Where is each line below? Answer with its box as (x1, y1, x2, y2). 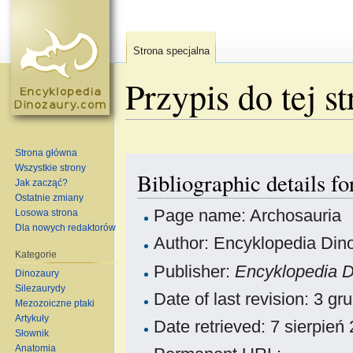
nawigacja (175, 120, 221, 132)
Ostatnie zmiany (15, 191, 84, 203)
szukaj (226, 120, 257, 132)
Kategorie (15, 248, 58, 260)
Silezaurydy (15, 282, 66, 294)
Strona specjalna (133, 45, 210, 57)
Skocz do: (125, 120, 176, 132)
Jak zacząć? (15, 176, 69, 188)
